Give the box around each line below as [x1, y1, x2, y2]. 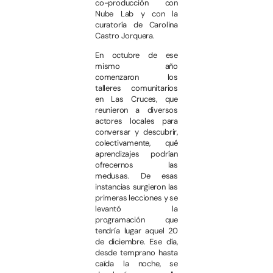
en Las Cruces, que [95, 94, 178, 105]
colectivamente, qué [95, 138, 178, 149]
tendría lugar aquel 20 [95, 225, 178, 236]
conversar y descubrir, [95, 127, 178, 138]
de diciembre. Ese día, [95, 236, 178, 247]
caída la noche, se [95, 258, 178, 269]
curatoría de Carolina [95, 19, 178, 30]
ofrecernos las [95, 160, 178, 171]
